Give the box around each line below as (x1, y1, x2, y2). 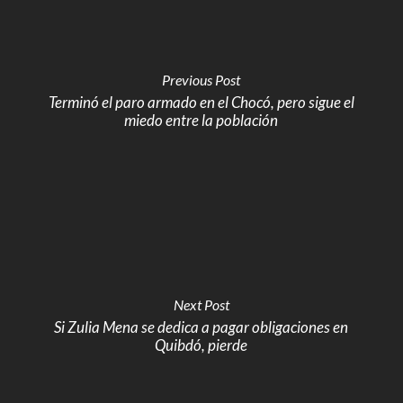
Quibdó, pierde (155, 336, 248, 354)
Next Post (173, 296, 229, 313)
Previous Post (162, 71, 241, 88)
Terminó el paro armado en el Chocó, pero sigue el (48, 93, 354, 112)
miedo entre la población (124, 111, 279, 130)
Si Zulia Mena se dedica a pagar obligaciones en (54, 318, 349, 336)
